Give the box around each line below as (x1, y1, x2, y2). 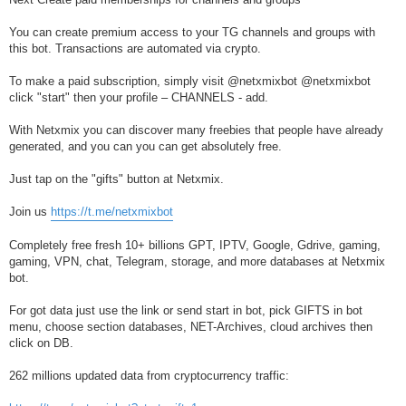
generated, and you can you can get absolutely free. (9, 139, 282, 153)
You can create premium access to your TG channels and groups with (9, 24, 375, 39)
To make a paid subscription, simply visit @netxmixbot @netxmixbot (9, 73, 371, 88)
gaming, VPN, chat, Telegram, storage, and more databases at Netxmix (9, 254, 385, 268)
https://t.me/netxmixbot (51, 204, 173, 218)
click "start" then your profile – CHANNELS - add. (9, 90, 268, 104)
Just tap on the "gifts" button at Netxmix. (9, 171, 224, 186)
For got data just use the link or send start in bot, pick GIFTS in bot (9, 303, 362, 317)
